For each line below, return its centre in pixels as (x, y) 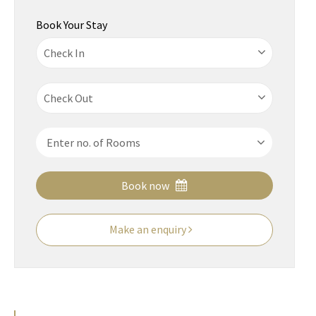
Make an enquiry (148, 229)
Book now (146, 186)
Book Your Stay (71, 25)
